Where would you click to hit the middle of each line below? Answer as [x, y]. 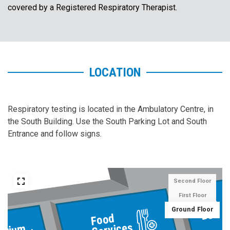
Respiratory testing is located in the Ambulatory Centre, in [111, 109]
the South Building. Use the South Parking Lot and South [107, 122]
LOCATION [115, 73]
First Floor [192, 196]
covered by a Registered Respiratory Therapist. [92, 8]
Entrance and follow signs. [55, 134]
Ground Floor [192, 210]
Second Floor [192, 181]
